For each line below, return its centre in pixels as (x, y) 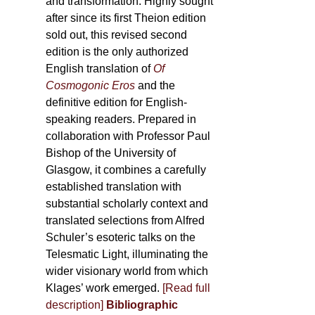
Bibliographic (142, 305)
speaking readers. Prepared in (121, 119)
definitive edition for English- (117, 102)
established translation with (114, 187)
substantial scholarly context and (127, 204)
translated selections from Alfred (126, 220)
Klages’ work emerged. (104, 288)
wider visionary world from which (127, 271)
